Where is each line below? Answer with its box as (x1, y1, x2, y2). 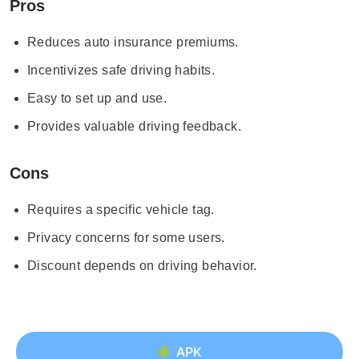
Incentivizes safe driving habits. (27, 63, 216, 77)
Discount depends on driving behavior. (27, 259, 257, 272)
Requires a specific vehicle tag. (27, 203, 215, 216)
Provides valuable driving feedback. (27, 119, 241, 133)
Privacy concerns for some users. (27, 231, 225, 244)
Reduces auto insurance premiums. (27, 35, 239, 49)
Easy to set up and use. (27, 91, 167, 105)
